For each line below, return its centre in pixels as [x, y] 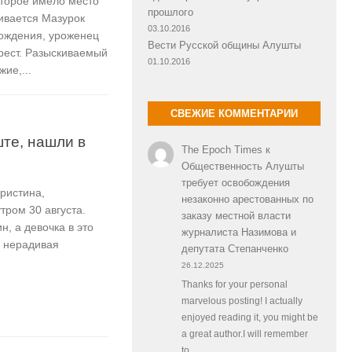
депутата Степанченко [235, 248]
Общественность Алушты [242, 166]
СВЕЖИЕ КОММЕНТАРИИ [234, 113]
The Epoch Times [222, 149]
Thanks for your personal [234, 285]
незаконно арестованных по [247, 199]
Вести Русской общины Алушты [224, 45]
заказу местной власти [236, 215]
